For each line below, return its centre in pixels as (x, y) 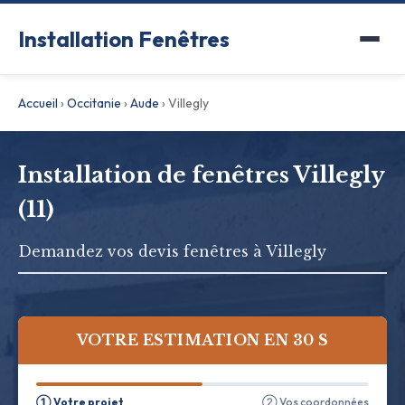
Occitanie (94, 103)
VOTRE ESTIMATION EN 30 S (202, 340)
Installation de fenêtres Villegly (201, 175)
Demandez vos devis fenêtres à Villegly (172, 251)
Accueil (38, 103)
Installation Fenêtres (124, 39)
